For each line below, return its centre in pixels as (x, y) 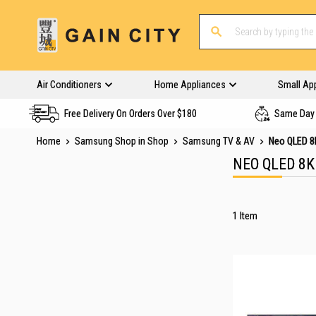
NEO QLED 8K (274, 164)
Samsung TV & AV (220, 141)
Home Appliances (190, 85)
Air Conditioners (69, 85)
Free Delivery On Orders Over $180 (130, 114)
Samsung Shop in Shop (123, 141)
